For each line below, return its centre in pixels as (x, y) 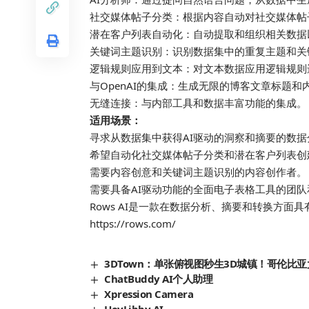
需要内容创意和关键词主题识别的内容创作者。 (198, 172)
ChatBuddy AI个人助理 (159, 279)
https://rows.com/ (133, 224)
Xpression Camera (149, 294)
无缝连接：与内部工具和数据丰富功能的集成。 (198, 103)
